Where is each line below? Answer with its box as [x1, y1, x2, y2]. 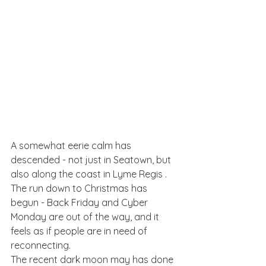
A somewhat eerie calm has [11, 139, 134, 151]
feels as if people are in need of [11, 224, 150, 237]
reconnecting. [11, 239, 73, 251]
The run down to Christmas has [11, 182, 150, 194]
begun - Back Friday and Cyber [11, 196, 150, 208]
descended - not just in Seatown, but [11, 153, 173, 166]
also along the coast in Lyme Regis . [11, 167, 169, 180]
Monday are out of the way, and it [11, 210, 161, 223]
